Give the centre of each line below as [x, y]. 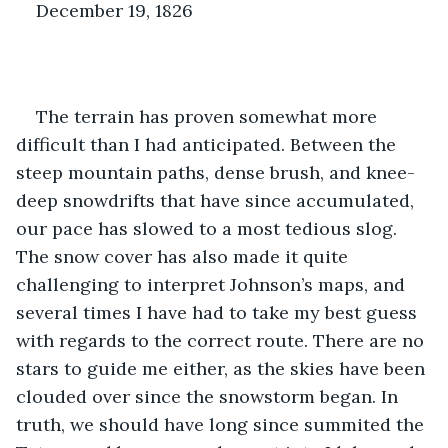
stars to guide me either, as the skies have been [223, 368]
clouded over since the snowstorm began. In [209, 396]
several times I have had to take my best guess [219, 312]
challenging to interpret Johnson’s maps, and [213, 284]
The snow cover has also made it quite [184, 256]
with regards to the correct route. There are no [222, 340]
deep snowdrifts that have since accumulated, [217, 200]
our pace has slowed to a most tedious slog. [209, 228]
